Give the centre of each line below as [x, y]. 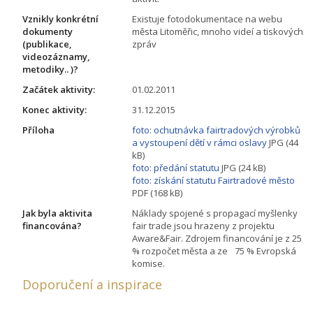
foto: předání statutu [176, 167]
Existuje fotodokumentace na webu [207, 19]
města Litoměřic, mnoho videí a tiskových [218, 31]
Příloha [38, 130]
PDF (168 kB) [157, 192]
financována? [52, 225]
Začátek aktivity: [59, 89]
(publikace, [47, 44]
